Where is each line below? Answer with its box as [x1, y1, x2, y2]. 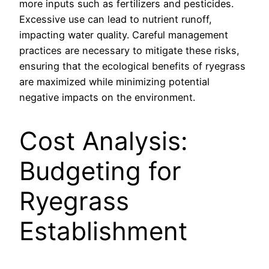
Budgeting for [19, 156, 181, 187]
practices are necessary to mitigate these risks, [19, 44, 240, 57]
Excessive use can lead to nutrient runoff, [19, 13, 212, 26]
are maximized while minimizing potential [19, 76, 210, 88]
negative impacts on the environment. [19, 91, 195, 104]
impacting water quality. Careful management [19, 29, 228, 41]
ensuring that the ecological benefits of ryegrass [19, 60, 246, 73]
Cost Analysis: [19, 125, 188, 157]
